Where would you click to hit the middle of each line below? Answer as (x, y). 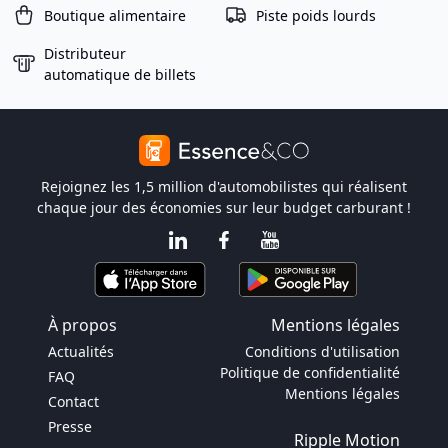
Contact (73, 401)
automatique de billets (120, 74)
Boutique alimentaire (115, 15)
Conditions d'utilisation (322, 351)
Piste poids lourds (316, 15)
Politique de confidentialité (310, 372)
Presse (70, 426)
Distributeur (85, 53)
